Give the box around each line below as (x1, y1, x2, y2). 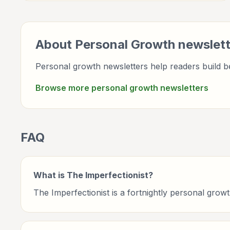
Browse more (35, 83, 91, 93)
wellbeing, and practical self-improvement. (31, 4, 175, 13)
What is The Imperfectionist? (33, 170, 153, 180)
